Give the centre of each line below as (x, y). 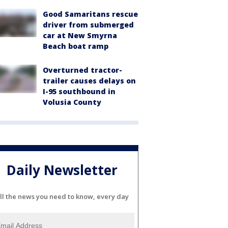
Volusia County (72, 102)
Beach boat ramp (76, 46)
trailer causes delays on (89, 80)
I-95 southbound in (79, 91)
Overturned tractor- (82, 70)
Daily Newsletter (62, 170)
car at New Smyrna (80, 35)
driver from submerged (88, 24)
